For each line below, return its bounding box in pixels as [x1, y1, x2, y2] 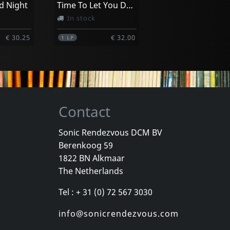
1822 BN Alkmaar [58, 152, 125, 164]
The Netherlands [58, 165, 123, 177]
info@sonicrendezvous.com [58, 207, 179, 219]
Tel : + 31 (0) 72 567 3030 [58, 186, 152, 198]
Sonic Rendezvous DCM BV [58, 126, 162, 138]
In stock [67, 13, 96, 23]
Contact [58, 101, 110, 121]
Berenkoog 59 [58, 139, 113, 151]
